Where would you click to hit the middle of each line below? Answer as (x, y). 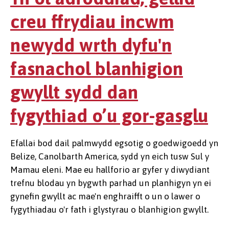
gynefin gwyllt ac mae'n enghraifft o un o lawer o (105, 196)
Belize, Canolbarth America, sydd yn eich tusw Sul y (110, 156)
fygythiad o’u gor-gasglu (109, 116)
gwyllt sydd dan (74, 92)
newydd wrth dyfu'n (91, 45)
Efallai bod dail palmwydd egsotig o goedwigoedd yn (114, 143)
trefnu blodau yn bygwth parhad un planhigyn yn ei (111, 183)
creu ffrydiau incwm (92, 21)
